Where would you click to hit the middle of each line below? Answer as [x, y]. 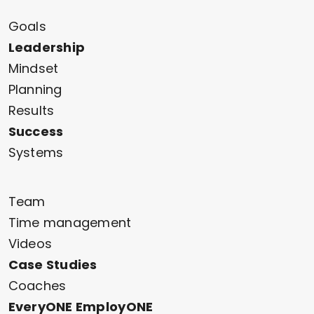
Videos [30, 244]
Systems [36, 153]
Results [31, 111]
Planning [35, 90]
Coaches [37, 286]
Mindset [33, 69]
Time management [70, 223]
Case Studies [53, 265]
